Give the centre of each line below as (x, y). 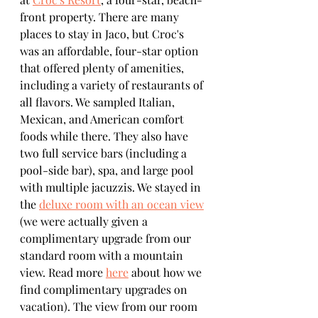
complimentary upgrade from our (107, 238)
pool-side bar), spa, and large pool (108, 170)
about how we (166, 272)
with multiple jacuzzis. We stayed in (112, 187)
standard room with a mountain (103, 255)
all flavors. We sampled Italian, (99, 102)
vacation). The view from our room (110, 306)
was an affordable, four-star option (111, 51)
